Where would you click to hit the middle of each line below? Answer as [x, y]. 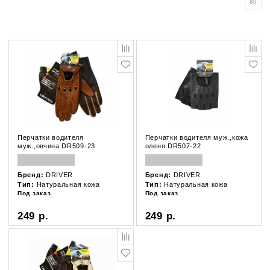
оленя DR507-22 [173, 146]
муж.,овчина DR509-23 [56, 146]
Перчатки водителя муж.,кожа [196, 137]
